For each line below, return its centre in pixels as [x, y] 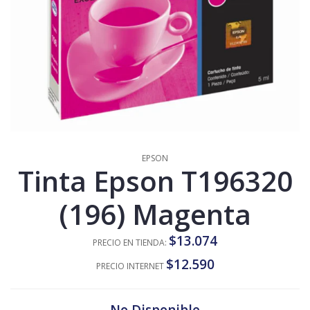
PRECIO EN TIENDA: [130, 242]
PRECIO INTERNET [130, 266]
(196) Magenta [155, 214]
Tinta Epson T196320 [155, 181]
